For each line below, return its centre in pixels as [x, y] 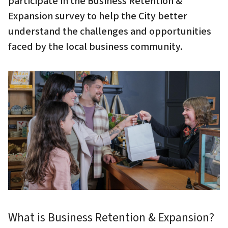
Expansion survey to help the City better [98, 16]
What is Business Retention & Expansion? [111, 217]
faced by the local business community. [95, 47]
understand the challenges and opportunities [110, 31]
